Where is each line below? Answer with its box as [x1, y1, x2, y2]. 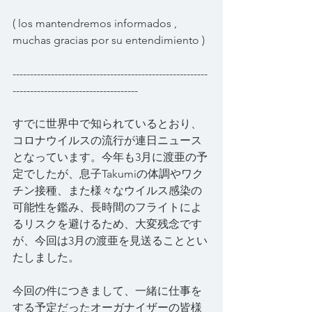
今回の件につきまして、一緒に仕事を [13, 283, 202, 297]
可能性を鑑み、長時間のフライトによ [13, 200, 202, 214]
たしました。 [13, 250, 79, 264]
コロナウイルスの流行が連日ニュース [13, 133, 202, 147]
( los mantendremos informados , [13, 16, 180, 30]
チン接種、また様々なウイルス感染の [13, 183, 202, 197]
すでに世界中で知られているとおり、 [13, 116, 202, 130]
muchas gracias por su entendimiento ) [13, 33, 205, 47]
